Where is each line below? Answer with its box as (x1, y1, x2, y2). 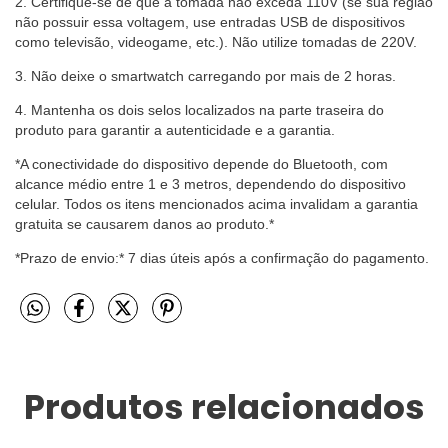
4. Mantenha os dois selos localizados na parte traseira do (15, 102, 384, 119)
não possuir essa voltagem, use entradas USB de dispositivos (15, 14, 405, 31)
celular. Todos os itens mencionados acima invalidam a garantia (15, 196, 418, 213)
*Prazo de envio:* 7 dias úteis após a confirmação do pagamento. (15, 250, 429, 267)
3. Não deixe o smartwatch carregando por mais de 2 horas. (15, 68, 396, 85)
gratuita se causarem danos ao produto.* (15, 216, 274, 233)
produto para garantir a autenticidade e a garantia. (15, 122, 335, 139)
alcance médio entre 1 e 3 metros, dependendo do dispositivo (15, 176, 406, 193)
